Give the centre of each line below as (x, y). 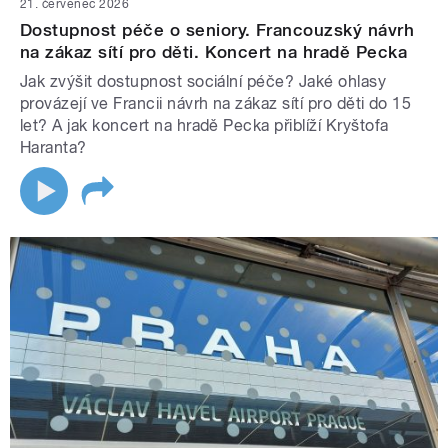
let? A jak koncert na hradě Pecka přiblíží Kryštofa (204, 125)
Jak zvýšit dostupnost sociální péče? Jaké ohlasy (203, 81)
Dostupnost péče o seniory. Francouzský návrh (217, 29)
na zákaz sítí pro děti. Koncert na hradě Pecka (214, 51)
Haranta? (53, 147)
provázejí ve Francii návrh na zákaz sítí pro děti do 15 (216, 103)
